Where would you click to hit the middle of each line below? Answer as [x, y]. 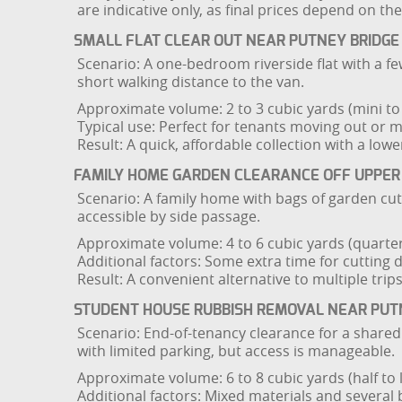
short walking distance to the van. [191, 82]
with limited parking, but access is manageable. [236, 351]
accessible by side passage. [169, 217]
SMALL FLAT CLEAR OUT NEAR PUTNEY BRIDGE [236, 41]
